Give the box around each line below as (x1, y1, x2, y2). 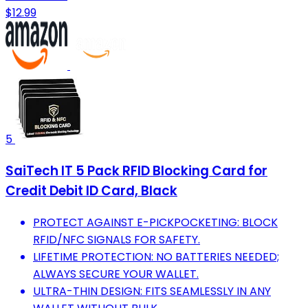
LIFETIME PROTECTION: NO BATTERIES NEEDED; (33, 248, 279, 265)
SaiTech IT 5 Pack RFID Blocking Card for (5, 161, 267, 180)
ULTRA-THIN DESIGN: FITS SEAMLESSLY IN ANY (33, 283, 271, 299)
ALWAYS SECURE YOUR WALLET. (33, 265, 199, 282)
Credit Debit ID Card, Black (5, 181, 177, 200)
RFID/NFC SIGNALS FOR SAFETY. (33, 231, 200, 247)
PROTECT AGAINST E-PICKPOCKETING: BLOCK (33, 214, 278, 230)
